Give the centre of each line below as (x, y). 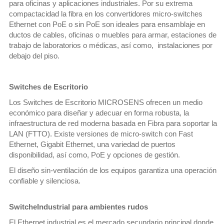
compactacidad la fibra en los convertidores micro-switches (106, 14)
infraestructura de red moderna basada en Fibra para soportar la (113, 124)
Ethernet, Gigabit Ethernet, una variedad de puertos (92, 145)
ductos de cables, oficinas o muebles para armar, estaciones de (113, 35)
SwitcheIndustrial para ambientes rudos (79, 207)
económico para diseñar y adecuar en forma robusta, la (99, 113)
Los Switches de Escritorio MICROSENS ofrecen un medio (106, 103)
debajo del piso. (34, 56)
